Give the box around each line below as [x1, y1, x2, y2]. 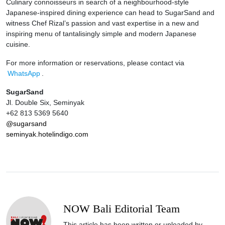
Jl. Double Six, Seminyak [6, 98, 84, 106]
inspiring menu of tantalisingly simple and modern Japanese [6, 29, 196, 38]
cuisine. [6, 40, 30, 48]
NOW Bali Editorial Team [63, 202, 180, 215]
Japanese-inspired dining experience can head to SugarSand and [6, 8, 214, 17]
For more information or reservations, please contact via [6, 58, 184, 67]
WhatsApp [7, 69, 40, 77]
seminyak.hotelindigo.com [6, 130, 88, 138]
